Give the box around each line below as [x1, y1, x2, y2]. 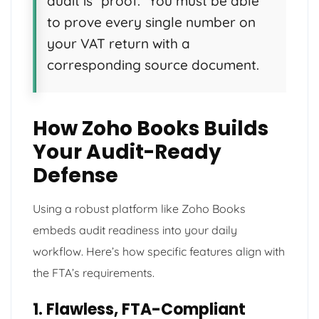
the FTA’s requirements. [33, 265, 155, 280]
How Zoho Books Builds [33, 114, 268, 142]
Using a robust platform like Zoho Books [33, 201, 246, 216]
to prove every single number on [47, 13, 256, 31]
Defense [33, 161, 118, 189]
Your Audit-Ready [33, 137, 221, 166]
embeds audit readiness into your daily [33, 222, 237, 237]
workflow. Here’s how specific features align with [33, 244, 285, 258]
